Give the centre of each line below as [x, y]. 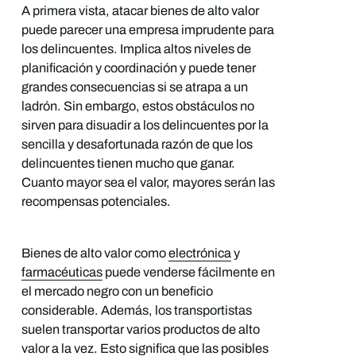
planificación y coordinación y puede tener [138, 68]
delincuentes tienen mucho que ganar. [128, 164]
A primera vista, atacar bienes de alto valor [140, 11]
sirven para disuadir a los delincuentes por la [145, 126]
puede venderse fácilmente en [188, 273]
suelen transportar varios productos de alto [140, 330]
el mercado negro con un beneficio [117, 292]
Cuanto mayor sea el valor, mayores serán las [148, 183]
